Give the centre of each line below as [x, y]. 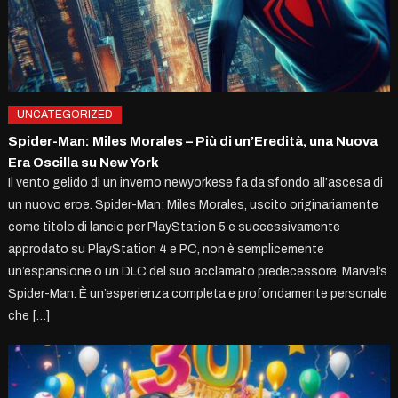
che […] [29, 316]
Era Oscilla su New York [84, 163]
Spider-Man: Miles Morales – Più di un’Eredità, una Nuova [193, 142]
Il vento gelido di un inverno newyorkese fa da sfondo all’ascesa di [196, 183]
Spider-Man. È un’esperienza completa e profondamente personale [198, 294]
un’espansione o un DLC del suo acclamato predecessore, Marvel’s [198, 272]
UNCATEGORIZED [65, 115]
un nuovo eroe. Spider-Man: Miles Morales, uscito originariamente [194, 205]
